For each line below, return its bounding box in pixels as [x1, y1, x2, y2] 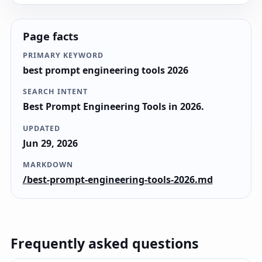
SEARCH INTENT [22, 87, 88, 97]
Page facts [22, 29, 78, 44]
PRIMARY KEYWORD [22, 50, 104, 60]
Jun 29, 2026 [22, 136, 78, 150]
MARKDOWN [22, 159, 73, 170]
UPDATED [22, 123, 60, 133]
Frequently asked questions [11, 233, 199, 253]
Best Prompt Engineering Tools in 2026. [22, 100, 204, 113]
